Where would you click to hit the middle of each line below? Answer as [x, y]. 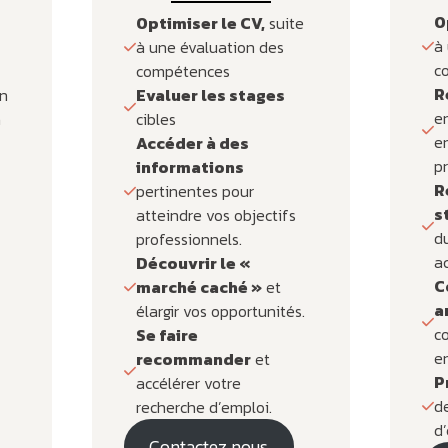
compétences [182, 70]
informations [189, 166]
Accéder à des [192, 142]
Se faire [166, 334]
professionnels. [188, 238]
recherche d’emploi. [203, 406]
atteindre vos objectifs [215, 214]
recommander [193, 358]
